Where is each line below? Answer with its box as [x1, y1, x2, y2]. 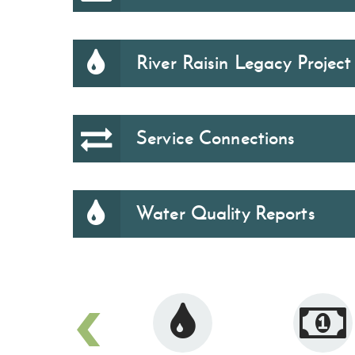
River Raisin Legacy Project [136, 52, 352, 74]
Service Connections [136, 127, 296, 149]
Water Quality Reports [136, 202, 315, 224]
